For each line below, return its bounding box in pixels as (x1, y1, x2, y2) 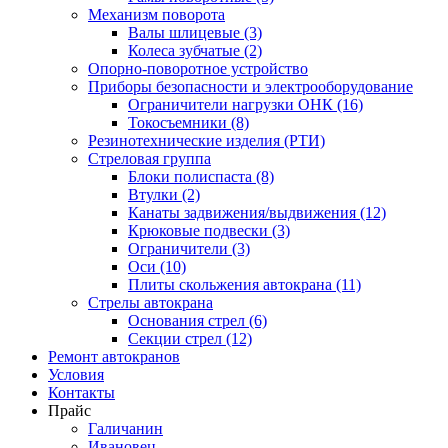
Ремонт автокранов (48, 348, 180, 365)
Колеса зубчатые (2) (128, 42, 262, 59)
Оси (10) (128, 258, 186, 275)
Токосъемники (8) (128, 114, 249, 131)
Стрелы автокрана (88, 294, 213, 311)
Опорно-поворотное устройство (88, 60, 308, 77)
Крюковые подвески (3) (128, 222, 290, 239)
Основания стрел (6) (128, 312, 267, 329)
